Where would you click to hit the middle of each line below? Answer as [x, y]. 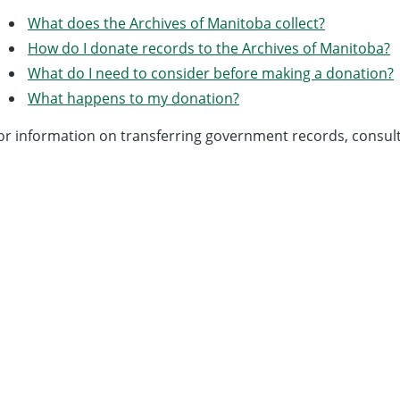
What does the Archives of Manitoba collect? [176, 23]
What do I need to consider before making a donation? [211, 73]
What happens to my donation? [133, 98]
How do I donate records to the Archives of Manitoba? [209, 48]
